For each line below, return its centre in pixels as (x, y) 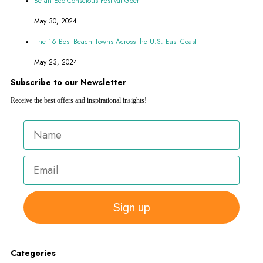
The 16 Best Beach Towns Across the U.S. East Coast (115, 42)
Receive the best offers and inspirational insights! (79, 101)
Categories (33, 253)
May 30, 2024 (55, 21)
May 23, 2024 (56, 62)
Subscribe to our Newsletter (68, 82)
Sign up (131, 208)
